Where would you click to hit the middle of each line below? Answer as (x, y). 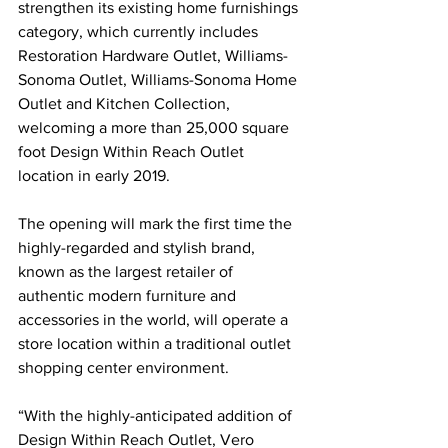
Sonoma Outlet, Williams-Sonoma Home (159, 79)
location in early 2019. (94, 175)
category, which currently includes (140, 31)
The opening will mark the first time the (157, 223)
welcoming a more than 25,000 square (155, 127)
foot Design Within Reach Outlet (133, 151)
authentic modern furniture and (129, 295)
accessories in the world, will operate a (155, 319)
